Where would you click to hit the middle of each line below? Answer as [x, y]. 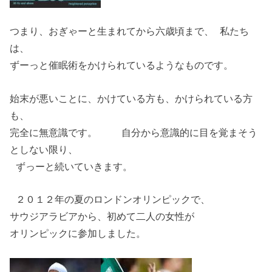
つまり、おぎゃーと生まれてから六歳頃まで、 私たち [130, 31]
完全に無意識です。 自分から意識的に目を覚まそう [134, 132]
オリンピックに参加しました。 [78, 233]
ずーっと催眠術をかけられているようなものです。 [131, 65]
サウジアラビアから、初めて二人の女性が [102, 216]
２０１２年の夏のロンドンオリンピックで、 [110, 199]
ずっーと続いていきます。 [71, 166]
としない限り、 [44, 149]
